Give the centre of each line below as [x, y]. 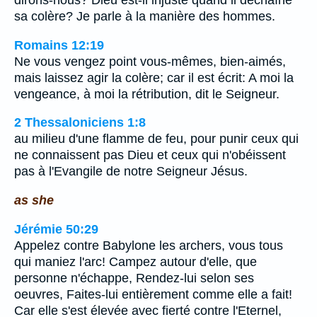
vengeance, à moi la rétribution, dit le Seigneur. [147, 94]
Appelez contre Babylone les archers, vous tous [149, 245]
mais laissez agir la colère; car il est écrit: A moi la [154, 77]
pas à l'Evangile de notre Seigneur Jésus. [131, 172]
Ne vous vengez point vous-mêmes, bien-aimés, [150, 61]
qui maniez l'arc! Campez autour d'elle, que [136, 261]
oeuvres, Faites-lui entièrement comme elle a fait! [153, 294]
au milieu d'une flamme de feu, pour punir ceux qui [156, 139]
